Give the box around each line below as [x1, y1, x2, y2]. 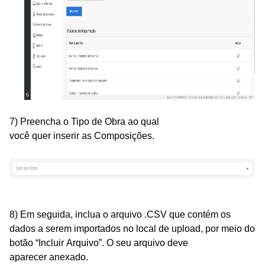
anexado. [49, 251, 88, 262]
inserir [53, 130, 82, 141]
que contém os [167, 209, 231, 219]
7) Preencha [9, 116, 63, 127]
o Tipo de [63, 116, 105, 127]
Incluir [38, 237, 66, 248]
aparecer [9, 251, 49, 262]
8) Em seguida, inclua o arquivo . [9, 209, 147, 219]
